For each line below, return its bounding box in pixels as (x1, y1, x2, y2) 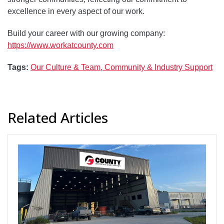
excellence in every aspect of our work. (7, 6, 144, 15)
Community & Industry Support (104, 62, 212, 71)
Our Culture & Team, (30, 62, 104, 71)
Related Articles (7, 107, 108, 127)
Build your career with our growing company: (7, 28, 165, 37)
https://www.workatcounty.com (7, 40, 113, 49)
